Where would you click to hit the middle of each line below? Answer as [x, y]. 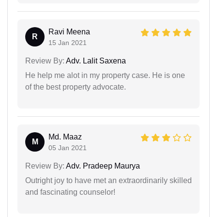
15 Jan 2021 [68, 42]
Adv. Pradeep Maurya [102, 166]
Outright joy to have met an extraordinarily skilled [108, 180]
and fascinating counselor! [70, 192]
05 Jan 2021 [68, 147]
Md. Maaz [65, 137]
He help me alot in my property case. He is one [105, 75]
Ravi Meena [69, 31]
